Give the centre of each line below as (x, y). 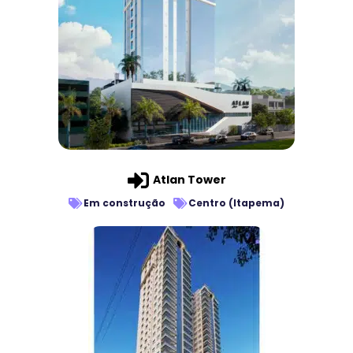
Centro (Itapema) (236, 203)
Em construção (124, 203)
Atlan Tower (189, 180)
